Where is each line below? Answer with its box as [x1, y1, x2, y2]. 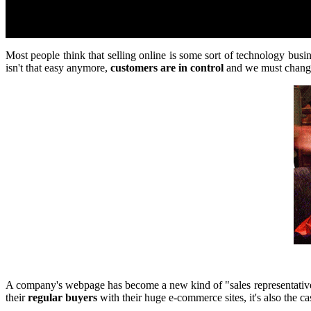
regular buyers [28, 291, 97, 303]
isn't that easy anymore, [6, 61, 110, 74]
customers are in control [110, 61, 226, 74]
